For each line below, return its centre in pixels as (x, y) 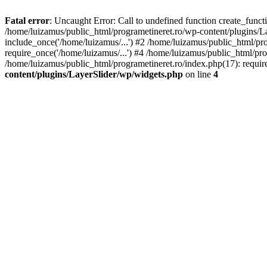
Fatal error (27, 21)
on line (198, 74)
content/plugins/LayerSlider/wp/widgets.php (94, 74)
